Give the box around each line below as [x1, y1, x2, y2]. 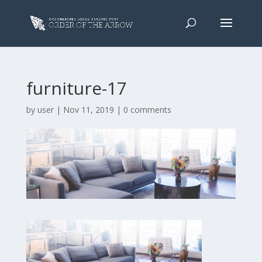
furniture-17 [26, 76, 127, 100]
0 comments [123, 104, 171, 115]
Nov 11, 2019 [63, 104, 114, 115]
